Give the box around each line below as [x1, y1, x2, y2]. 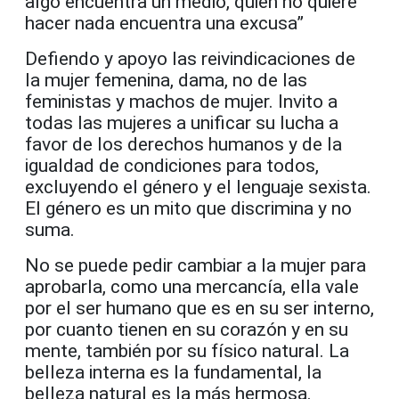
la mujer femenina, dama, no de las [25, 69, 307, 92]
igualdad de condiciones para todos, [25, 155, 319, 177]
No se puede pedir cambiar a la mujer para [25, 255, 366, 277]
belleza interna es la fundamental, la [25, 362, 322, 384]
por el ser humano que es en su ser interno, [25, 297, 374, 320]
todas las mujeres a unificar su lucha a [25, 112, 338, 134]
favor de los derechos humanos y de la [25, 134, 342, 156]
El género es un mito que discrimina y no [25, 198, 352, 220]
